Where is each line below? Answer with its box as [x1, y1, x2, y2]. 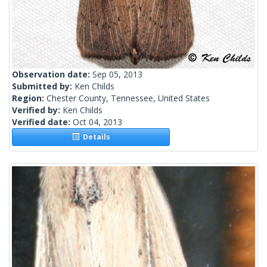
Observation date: [12, 69, 92, 80]
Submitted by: [12, 80, 74, 92]
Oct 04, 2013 [73, 116, 122, 128]
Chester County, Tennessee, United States [46, 92, 210, 104]
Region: [12, 92, 46, 104]
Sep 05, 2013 [92, 69, 142, 80]
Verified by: [12, 104, 63, 116]
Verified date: [12, 116, 73, 128]
